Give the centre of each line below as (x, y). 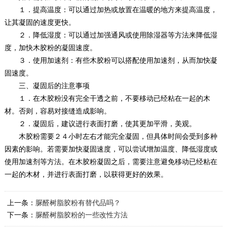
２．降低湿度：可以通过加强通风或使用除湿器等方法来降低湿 (111, 35)
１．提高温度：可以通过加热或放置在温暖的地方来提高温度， (111, 9)
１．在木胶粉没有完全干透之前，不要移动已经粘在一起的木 (107, 98)
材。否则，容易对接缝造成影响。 (58, 111)
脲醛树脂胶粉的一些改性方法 (81, 215)
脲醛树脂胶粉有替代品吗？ (78, 202)
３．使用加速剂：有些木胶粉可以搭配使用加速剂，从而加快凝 (111, 60)
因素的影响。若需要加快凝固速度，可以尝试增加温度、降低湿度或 (111, 149)
